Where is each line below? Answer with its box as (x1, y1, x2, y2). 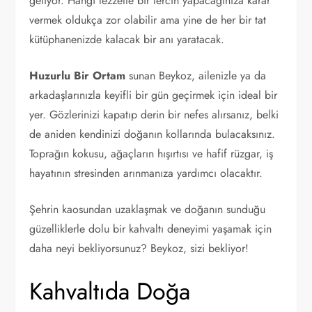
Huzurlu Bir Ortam (29, 68, 126, 84)
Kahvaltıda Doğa (29, 274, 191, 309)
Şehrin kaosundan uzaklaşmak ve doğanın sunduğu (29, 201, 266, 217)
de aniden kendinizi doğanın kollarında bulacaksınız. (29, 126, 276, 142)
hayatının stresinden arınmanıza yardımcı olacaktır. (29, 165, 263, 181)
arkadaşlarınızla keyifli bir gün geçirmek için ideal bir (29, 87, 278, 103)
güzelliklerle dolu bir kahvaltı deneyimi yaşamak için (29, 221, 272, 237)
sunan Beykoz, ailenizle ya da (125, 68, 267, 84)
